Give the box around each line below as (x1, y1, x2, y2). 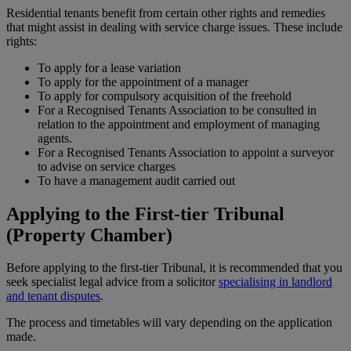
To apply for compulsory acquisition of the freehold (38, 89, 291, 103)
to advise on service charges (38, 159, 175, 173)
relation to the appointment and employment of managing (38, 117, 320, 131)
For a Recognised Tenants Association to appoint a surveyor (38, 145, 334, 159)
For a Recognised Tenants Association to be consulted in (38, 103, 317, 117)
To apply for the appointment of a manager (38, 74, 248, 89)
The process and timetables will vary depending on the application (6, 316, 332, 330)
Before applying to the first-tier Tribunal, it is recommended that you (6, 261, 342, 275)
